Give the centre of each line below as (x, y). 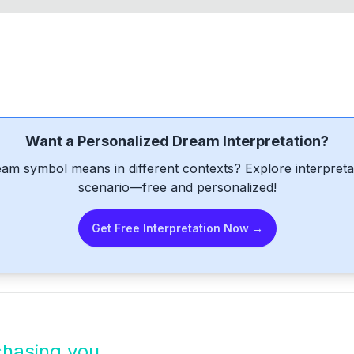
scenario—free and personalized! (177, 187)
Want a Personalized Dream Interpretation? (177, 141)
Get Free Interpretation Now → (177, 228)
